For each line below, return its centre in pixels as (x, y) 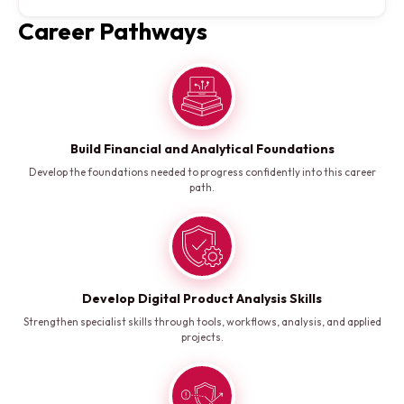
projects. (202, 337)
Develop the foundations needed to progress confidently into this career (202, 172)
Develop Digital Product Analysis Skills (202, 299)
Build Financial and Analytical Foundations (202, 149)
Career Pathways (113, 32)
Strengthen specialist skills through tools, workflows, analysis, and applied (202, 322)
